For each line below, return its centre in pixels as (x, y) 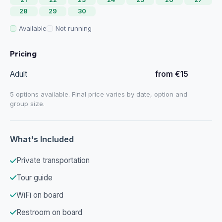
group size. (27, 103)
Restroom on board (49, 212)
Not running (74, 28)
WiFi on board (40, 195)
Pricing (23, 54)
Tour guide (34, 178)
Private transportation (53, 161)
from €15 (172, 74)
